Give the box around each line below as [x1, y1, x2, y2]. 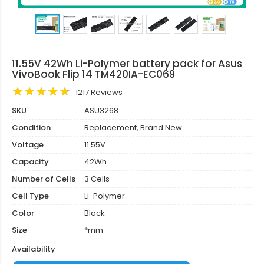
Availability [12, 243, 55, 255]
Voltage [12, 139, 44, 150]
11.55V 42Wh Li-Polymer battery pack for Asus [12, 57, 242, 71]
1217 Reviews [75, 87, 123, 98]
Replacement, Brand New [82, 122, 182, 133]
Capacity [12, 156, 49, 167]
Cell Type [12, 190, 49, 202]
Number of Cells [12, 173, 75, 184]
